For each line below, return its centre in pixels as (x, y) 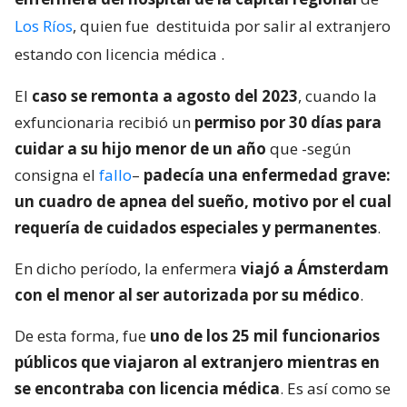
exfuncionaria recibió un (104, 123)
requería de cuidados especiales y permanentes (196, 228)
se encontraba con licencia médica (147, 389)
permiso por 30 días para (288, 123)
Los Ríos (44, 26)
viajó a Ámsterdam (315, 269)
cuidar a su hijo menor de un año (140, 149)
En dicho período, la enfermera (128, 269)
